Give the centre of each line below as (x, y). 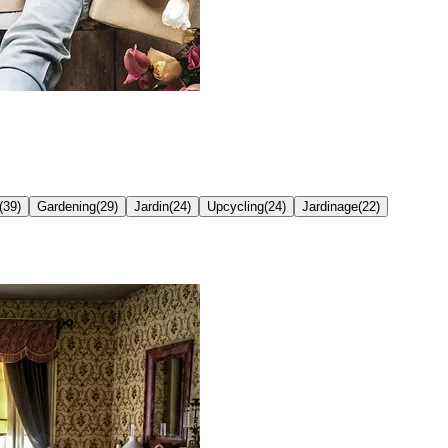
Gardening (66, 206)
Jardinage (330, 206)
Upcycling (235, 206)
